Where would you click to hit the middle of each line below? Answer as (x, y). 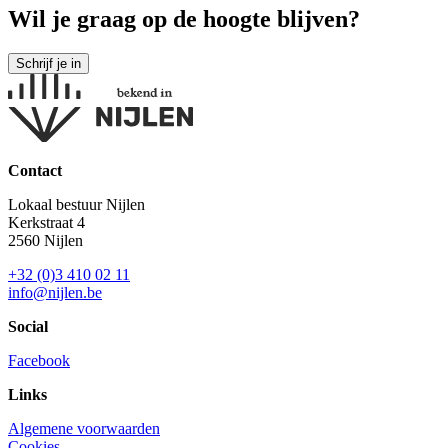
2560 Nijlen (45, 241)
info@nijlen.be (55, 293)
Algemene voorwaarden (84, 429)
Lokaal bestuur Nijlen (76, 205)
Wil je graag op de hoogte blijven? (184, 18)
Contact (35, 171)
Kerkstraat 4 (46, 223)
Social (28, 327)
